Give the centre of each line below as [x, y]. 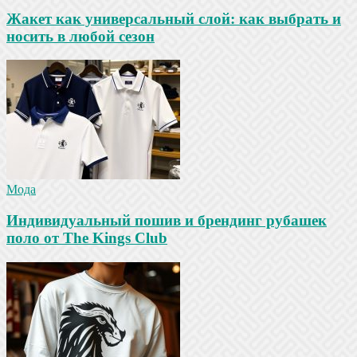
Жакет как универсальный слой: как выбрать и [174, 18]
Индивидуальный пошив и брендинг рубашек [167, 221]
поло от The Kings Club [87, 238]
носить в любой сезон [80, 36]
